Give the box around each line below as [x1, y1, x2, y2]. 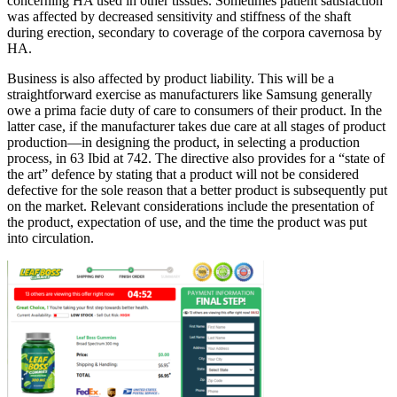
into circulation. [7, 230, 94, 245]
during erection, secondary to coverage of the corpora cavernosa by [7, 24, 382, 40]
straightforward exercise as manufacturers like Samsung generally [7, 86, 372, 102]
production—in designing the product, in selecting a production [7, 134, 360, 150]
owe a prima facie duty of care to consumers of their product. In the [7, 102, 382, 118]
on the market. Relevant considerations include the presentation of [7, 198, 374, 214]
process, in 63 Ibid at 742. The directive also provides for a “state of [7, 150, 385, 166]
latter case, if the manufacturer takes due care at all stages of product [7, 118, 385, 134]
